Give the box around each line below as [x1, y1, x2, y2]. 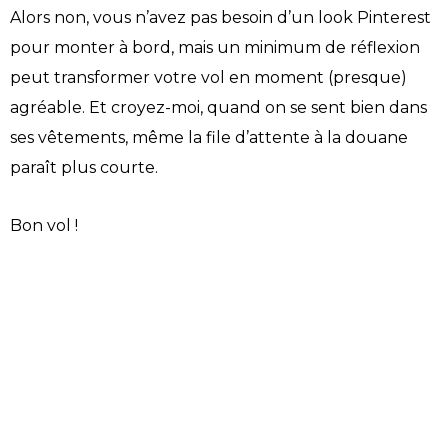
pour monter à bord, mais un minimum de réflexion [10, 37, 420, 57]
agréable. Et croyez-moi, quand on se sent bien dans [10, 97, 427, 117]
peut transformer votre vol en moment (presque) [10, 67, 407, 87]
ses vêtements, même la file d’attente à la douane [10, 127, 408, 147]
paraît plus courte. [10, 157, 158, 177]
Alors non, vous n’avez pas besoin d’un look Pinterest [10, 7, 431, 27]
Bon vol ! [10, 215, 78, 235]
